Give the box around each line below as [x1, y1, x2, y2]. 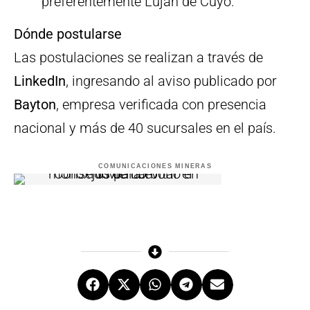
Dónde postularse [14, 25, 122, 42]
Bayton [14, 95, 56, 113]
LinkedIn [14, 72, 66, 89]
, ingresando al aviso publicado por [66, 72, 277, 89]
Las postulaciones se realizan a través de [14, 48, 263, 66]
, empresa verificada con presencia [56, 95, 266, 113]
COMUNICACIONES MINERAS [98, 162, 212, 170]
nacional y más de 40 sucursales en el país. [14, 119, 276, 136]
